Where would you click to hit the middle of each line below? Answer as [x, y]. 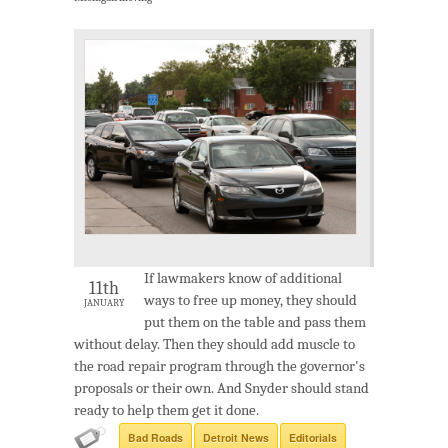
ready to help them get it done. [166, 409]
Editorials [313, 437]
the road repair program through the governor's [219, 365]
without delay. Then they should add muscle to [214, 343]
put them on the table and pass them [255, 321]
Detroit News [236, 437]
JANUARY [104, 302]
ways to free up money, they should [250, 299]
